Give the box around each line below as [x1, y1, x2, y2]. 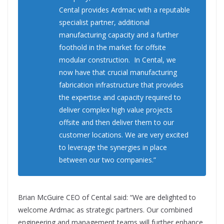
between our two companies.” [59, 154, 156, 164]
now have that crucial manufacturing [59, 67, 177, 77]
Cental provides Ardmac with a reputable [59, 4, 190, 14]
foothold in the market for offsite [59, 42, 166, 52]
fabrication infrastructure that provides [59, 79, 183, 89]
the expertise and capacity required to [59, 92, 181, 102]
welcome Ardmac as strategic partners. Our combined [18, 204, 192, 214]
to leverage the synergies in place [59, 142, 167, 152]
